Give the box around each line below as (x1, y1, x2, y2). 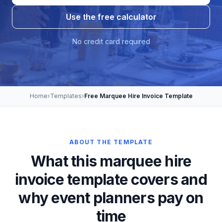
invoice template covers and (15, 170, 207, 188)
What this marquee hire (30, 152, 192, 170)
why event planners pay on (18, 189, 204, 207)
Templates (50, 92, 82, 100)
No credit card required (72, 37, 150, 46)
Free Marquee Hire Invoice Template (84, 92, 193, 100)
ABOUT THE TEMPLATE (69, 138, 153, 146)
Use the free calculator (65, 12, 157, 22)
